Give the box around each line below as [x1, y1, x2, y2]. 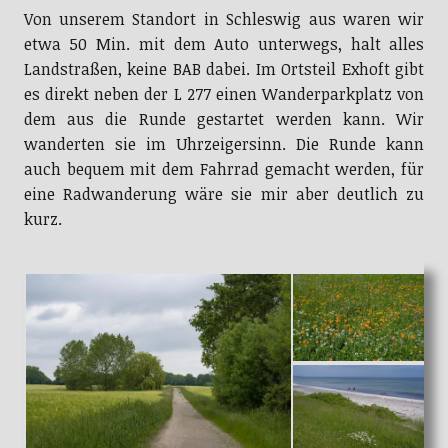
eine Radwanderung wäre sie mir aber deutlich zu [23, 182, 425, 205]
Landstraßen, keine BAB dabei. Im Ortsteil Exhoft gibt [23, 57, 425, 80]
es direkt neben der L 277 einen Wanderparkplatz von [23, 82, 425, 105]
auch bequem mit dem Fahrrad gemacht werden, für [23, 157, 425, 180]
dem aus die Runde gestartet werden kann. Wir [23, 107, 425, 130]
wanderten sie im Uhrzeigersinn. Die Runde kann [23, 132, 425, 155]
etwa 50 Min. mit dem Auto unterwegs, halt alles [23, 32, 425, 55]
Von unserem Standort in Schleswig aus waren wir [23, 7, 425, 30]
